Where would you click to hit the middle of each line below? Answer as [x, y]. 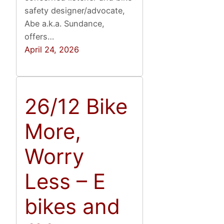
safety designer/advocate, [75, 10]
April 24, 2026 [52, 49]
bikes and [72, 206]
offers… [39, 36]
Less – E [65, 181]
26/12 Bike [76, 106]
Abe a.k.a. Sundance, [65, 23]
